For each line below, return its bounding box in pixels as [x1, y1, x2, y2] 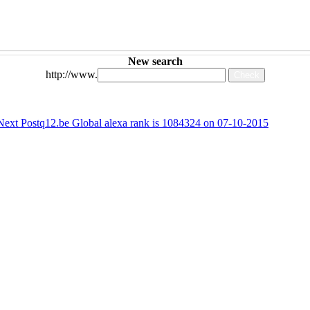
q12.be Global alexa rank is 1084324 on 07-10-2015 [39, 117, 268, 129]
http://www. [45, 69, 98, 81]
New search [127, 55, 183, 68]
